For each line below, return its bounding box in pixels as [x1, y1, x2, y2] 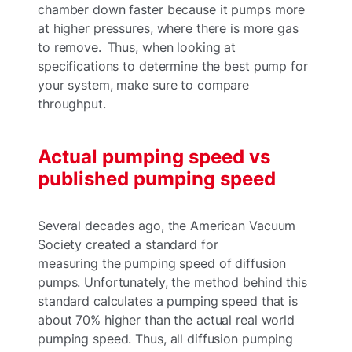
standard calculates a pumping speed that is [38, 293, 298, 310]
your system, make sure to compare [38, 77, 250, 93]
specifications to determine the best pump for [38, 58, 308, 75]
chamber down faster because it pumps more [38, 2, 306, 18]
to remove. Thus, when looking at [38, 39, 236, 56]
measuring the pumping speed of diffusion [38, 255, 287, 272]
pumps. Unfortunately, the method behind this [38, 274, 307, 291]
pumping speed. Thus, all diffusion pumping [38, 331, 294, 347]
